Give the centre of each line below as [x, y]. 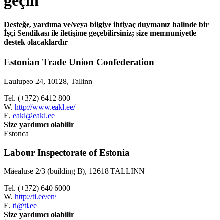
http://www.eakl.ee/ [45, 107]
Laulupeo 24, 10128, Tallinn [48, 82]
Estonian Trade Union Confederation [79, 62]
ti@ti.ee [25, 206]
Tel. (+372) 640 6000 [37, 188]
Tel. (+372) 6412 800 [37, 98]
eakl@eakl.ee [34, 116]
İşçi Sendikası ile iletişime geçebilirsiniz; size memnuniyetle [100, 33]
